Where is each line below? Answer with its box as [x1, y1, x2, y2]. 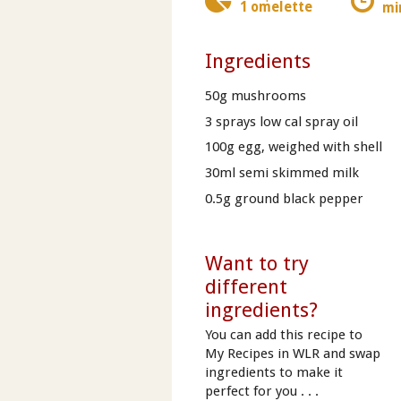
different [204, 275, 287, 299]
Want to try [204, 252, 309, 276]
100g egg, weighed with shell [204, 139, 382, 156]
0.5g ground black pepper [204, 190, 363, 207]
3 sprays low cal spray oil [204, 113, 358, 130]
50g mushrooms [204, 88, 306, 105]
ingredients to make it [204, 363, 343, 380]
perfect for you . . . [204, 382, 319, 399]
